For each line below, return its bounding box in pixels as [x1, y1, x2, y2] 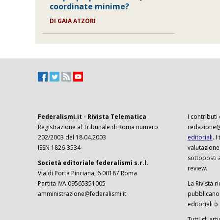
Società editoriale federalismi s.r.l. [38, 159, 148, 167]
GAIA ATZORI [57, 17, 96, 25]
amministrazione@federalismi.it [38, 190, 126, 198]
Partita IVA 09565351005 [38, 179, 106, 188]
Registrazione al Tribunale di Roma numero [38, 123, 158, 132]
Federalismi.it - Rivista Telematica [38, 112, 146, 121]
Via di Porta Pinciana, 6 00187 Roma [38, 169, 137, 178]
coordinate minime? [50, 1, 130, 12]
